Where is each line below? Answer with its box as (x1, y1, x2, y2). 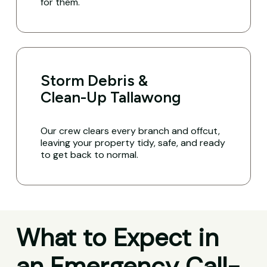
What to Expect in (15, 222, 219, 254)
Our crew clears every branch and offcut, (41, 124, 221, 137)
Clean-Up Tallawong (41, 88, 181, 106)
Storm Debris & (41, 71, 148, 89)
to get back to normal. (41, 148, 139, 161)
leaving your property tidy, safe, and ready (41, 136, 226, 149)
